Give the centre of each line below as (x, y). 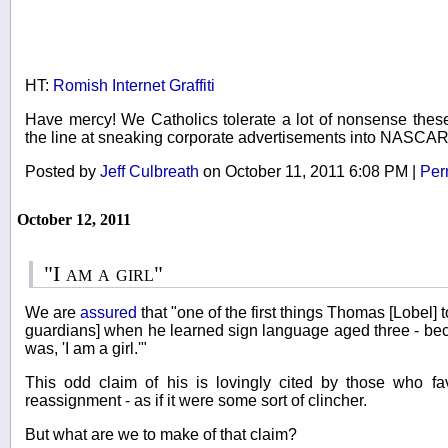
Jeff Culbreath (149, 171)
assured (108, 312)
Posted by (62, 171)
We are (52, 312)
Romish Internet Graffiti (134, 85)
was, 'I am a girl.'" (86, 348)
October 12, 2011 (74, 219)
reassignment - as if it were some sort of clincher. (196, 400)
